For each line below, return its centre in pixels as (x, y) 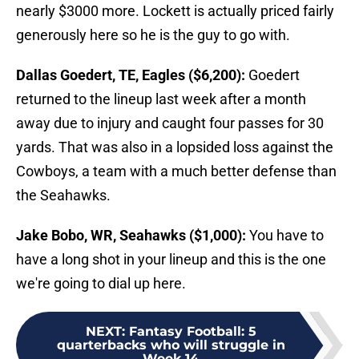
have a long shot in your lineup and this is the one (171, 260)
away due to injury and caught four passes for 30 (170, 123)
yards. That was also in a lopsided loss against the (175, 147)
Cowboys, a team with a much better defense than (176, 171)
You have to (285, 236)
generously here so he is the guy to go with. (153, 35)
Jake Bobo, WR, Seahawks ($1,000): (131, 236)
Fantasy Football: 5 (192, 332)
